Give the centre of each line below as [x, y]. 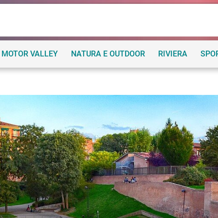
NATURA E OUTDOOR [108, 54]
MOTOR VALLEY [30, 54]
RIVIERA [173, 54]
